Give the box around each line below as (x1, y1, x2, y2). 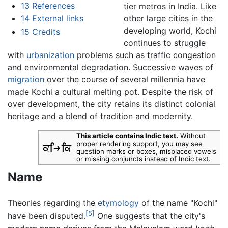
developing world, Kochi (123, 25, 216, 36)
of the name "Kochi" (139, 197, 217, 208)
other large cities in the (123, 13, 213, 23)
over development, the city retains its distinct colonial (8, 98, 215, 109)
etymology (98, 197, 139, 208)
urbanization (26, 49, 74, 60)
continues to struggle (123, 37, 206, 48)
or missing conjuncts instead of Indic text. (76, 154, 211, 163)
